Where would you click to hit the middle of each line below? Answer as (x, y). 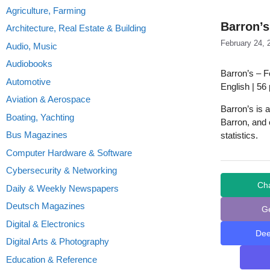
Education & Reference (52, 259)
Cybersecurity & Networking (61, 170)
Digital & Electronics (46, 224)
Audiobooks (29, 64)
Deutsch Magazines (46, 206)
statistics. (239, 136)
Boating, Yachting (40, 117)
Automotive (28, 81)
